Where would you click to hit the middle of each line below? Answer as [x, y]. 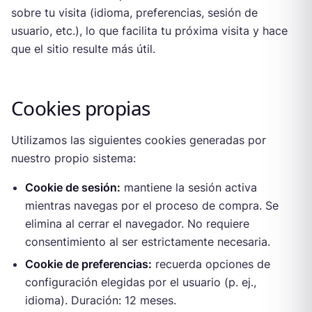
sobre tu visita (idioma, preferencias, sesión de [134, 12]
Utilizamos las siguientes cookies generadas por [139, 140]
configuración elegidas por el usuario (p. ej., [141, 282]
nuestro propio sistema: [73, 158]
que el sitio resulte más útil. [83, 48]
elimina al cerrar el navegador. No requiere [137, 223]
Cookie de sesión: [73, 187]
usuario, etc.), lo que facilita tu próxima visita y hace [149, 30]
